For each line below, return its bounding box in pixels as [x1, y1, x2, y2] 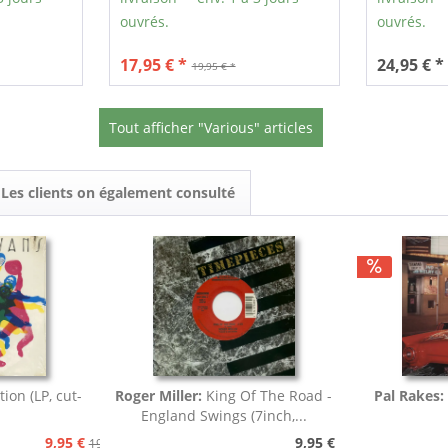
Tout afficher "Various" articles [109, 118, 314, 138]
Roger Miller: [115, 386, 207, 406]
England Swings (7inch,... [140, 406, 307, 426]
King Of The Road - [206, 386, 333, 406]
